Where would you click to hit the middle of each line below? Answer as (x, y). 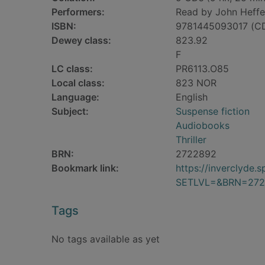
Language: (75, 97)
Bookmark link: (85, 168)
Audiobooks (203, 125)
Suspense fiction (213, 111)
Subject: (70, 111)
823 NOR (196, 83)
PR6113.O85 (202, 69)
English (192, 97)
